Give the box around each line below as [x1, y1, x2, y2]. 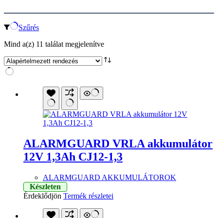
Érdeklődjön [23, 191, 61, 200]
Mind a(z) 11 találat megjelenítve [4, 39, 104, 48]
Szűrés [18, 23, 39, 32]
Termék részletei [63, 191, 113, 200]
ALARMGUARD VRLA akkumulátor [23, 137, 213, 150]
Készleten [30, 182, 61, 191]
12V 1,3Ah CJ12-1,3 [23, 150, 123, 163]
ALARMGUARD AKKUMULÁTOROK [43, 173, 176, 182]
